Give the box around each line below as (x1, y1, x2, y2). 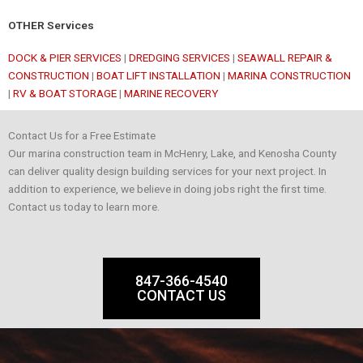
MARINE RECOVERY (124, 86, 219, 100)
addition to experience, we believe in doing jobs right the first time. (8, 181, 327, 195)
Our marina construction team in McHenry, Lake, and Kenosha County (8, 146, 336, 160)
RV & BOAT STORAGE (13, 86, 117, 100)
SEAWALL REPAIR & (237, 50, 332, 64)
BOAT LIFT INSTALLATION (96, 68, 220, 82)
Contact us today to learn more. (8, 199, 160, 213)
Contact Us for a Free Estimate (8, 128, 156, 142)
